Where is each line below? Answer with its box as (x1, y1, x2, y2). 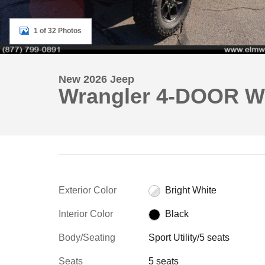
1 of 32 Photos (34, 27, 82, 35)
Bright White (164, 185, 216, 195)
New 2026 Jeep (59, 73, 134, 85)
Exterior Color (59, 185, 117, 195)
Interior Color (59, 209, 113, 219)
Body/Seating (59, 232, 115, 243)
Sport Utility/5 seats (148, 232, 230, 243)
